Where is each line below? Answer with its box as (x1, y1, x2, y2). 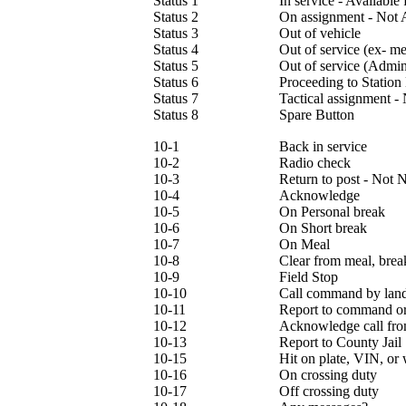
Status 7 (153, 91, 198, 106)
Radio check (279, 155, 351, 170)
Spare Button (279, 107, 354, 122)
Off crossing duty (279, 383, 379, 399)
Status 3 (153, 25, 198, 41)
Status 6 (153, 74, 198, 90)
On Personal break (279, 204, 385, 219)
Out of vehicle (279, 25, 361, 41)
